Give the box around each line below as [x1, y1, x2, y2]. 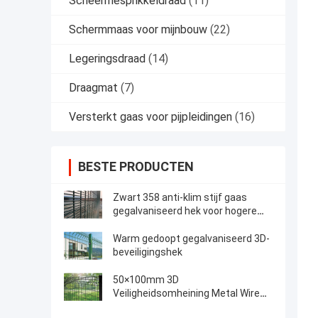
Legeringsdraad [69, 52, 146, 66]
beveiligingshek [113, 246, 182, 258]
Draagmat [69, 81, 118, 95]
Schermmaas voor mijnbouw [69, 23, 207, 37]
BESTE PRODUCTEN [78, 159, 194, 175]
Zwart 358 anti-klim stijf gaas [113, 192, 247, 204]
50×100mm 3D [113, 274, 179, 286]
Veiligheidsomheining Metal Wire [113, 287, 260, 300]
